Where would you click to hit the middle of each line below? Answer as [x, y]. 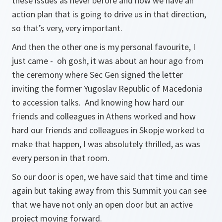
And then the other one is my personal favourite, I [104, 47]
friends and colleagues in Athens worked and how [104, 116]
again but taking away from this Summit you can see [109, 191]
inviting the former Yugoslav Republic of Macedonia [107, 88]
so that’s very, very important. [67, 28]
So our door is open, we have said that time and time [110, 177]
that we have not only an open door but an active [102, 204]
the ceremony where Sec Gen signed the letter [97, 75]
